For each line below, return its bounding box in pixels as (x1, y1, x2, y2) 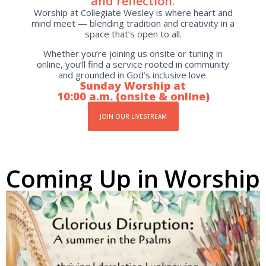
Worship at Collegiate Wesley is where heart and (33, 7, 233, 18)
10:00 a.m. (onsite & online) (56, 89, 210, 103)
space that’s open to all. (84, 28, 182, 40)
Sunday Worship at (80, 78, 186, 93)
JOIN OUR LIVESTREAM (99, 112, 167, 121)
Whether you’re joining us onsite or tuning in (43, 47, 223, 59)
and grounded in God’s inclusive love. (58, 69, 208, 81)
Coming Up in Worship (6, 162, 260, 195)
